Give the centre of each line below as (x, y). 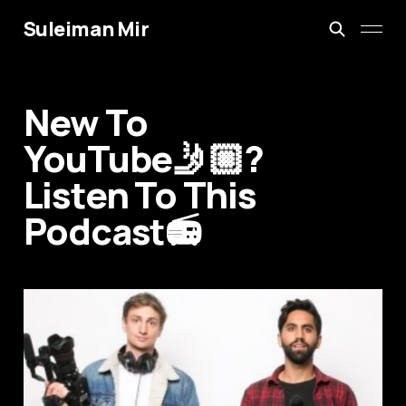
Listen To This (140, 195)
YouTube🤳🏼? (143, 159)
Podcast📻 (112, 231)
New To (85, 122)
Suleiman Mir (86, 29)
